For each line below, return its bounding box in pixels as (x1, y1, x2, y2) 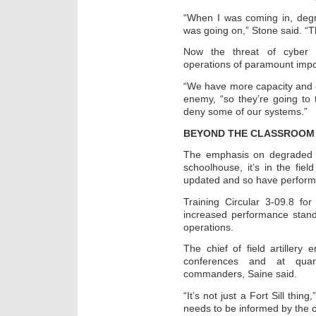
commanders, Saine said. (183, 268, 297, 280)
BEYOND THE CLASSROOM (183, 127, 315, 139)
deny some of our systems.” (183, 105, 308, 117)
